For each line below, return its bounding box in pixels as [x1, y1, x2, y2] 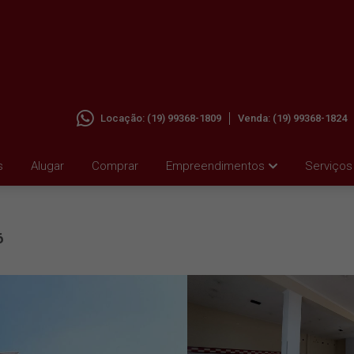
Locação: [100, 112, 147, 124]
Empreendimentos [166, 159, 265, 173]
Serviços [305, 159, 352, 173]
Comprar [92, 159, 138, 173]
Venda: [238, 112, 273, 124]
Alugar [31, 159, 64, 173]
